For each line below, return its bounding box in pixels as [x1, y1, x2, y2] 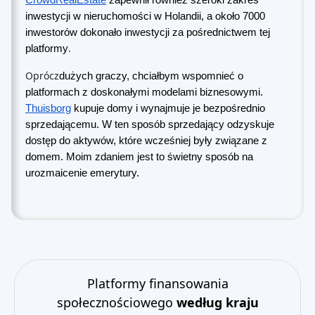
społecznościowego [56, 294, 176, 311]
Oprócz [25, 69, 59, 82]
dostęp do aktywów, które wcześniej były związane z [25, 135, 267, 146]
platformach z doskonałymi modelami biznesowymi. [25, 86, 263, 98]
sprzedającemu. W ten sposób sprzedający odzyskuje [25, 119, 274, 130]
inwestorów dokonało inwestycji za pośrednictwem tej [25, 27, 270, 38]
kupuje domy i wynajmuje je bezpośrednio [71, 103, 265, 114]
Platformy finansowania [86, 275, 229, 292]
